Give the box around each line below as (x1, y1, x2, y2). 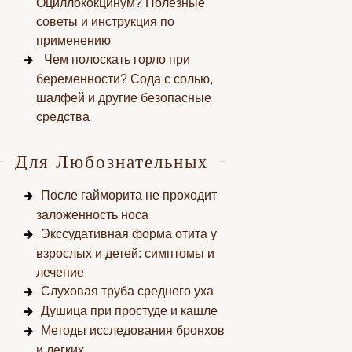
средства (35, 110, 90, 123)
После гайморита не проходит (40, 189, 217, 202)
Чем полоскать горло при (43, 53, 190, 66)
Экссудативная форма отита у (40, 227, 217, 240)
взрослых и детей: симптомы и (35, 247, 214, 260)
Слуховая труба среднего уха (40, 284, 214, 298)
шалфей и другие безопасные (35, 91, 211, 104)
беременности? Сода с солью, (35, 72, 213, 86)
